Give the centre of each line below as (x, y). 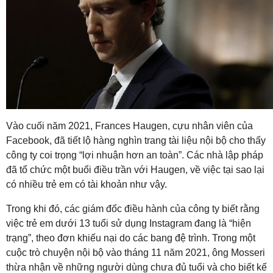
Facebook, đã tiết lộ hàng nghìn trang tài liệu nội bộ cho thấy (136, 141)
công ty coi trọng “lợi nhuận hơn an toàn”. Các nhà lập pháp (135, 155)
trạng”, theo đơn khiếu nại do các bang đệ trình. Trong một (131, 238)
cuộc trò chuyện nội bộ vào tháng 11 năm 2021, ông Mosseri (136, 253)
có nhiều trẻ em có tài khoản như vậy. (87, 185)
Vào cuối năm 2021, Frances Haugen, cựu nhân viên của (129, 126)
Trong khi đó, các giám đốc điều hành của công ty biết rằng (133, 209)
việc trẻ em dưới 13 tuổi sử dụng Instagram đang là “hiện (129, 224)
